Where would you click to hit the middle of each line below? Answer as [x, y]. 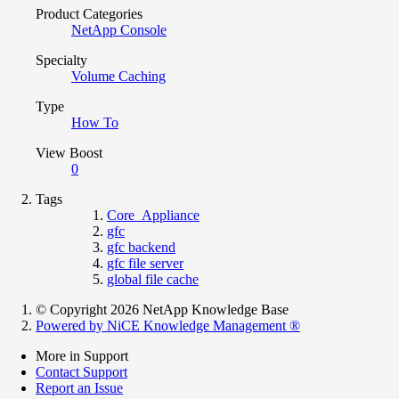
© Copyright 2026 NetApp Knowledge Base [162, 309]
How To [95, 122]
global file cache [153, 279]
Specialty [61, 60]
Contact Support [81, 371]
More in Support [82, 355]
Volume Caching [118, 76]
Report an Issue [79, 387]
